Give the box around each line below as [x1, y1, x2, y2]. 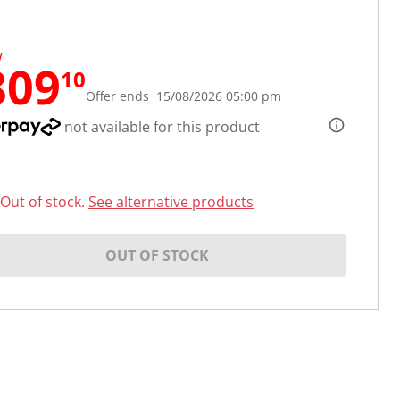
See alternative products [88, 192, 254, 212]
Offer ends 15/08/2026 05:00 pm [86, 87, 281, 105]
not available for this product [61, 117, 260, 137]
